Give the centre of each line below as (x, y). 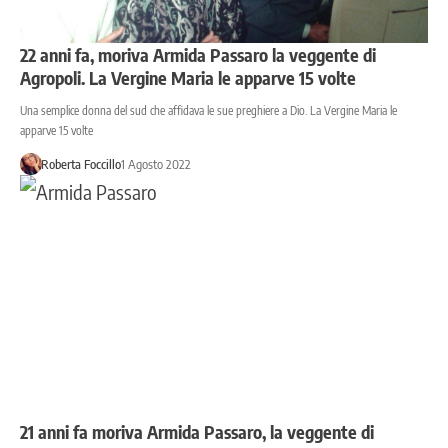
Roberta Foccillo (80, 163)
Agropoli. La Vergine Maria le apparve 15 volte (188, 77)
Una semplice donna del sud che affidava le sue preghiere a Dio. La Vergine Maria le (208, 110)
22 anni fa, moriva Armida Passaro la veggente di (198, 54)
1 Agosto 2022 (155, 163)
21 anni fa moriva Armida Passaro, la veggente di (197, 431)
